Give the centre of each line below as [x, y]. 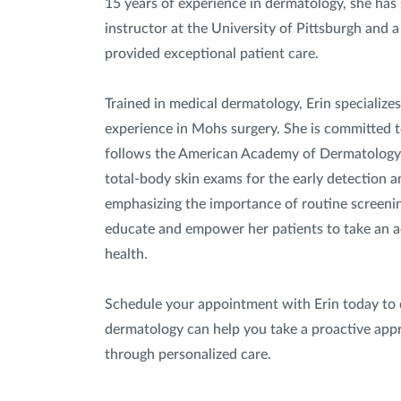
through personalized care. [188, 354]
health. [126, 254]
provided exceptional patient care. [212, 54]
